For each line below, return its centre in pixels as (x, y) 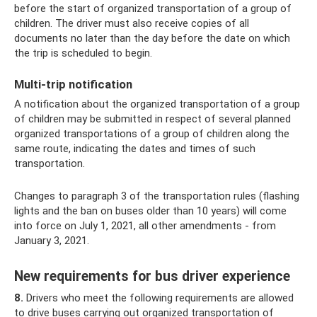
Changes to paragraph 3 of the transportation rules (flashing (157, 196)
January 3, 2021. (52, 241)
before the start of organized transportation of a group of (153, 8)
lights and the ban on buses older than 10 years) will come (150, 211)
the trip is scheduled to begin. (83, 53)
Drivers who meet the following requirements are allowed (158, 298)
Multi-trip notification (73, 84)
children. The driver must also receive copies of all (132, 23)
